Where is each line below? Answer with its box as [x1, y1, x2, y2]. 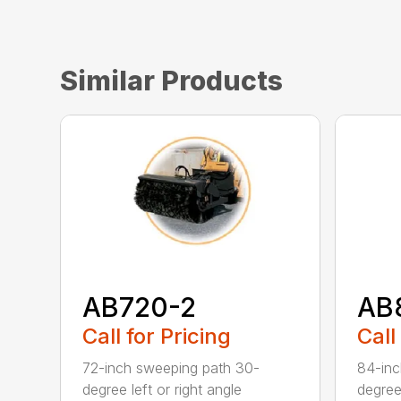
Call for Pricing [82, 323, 232, 350]
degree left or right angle [82, 380, 243, 399]
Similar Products [60, 64, 284, 97]
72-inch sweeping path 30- [82, 359, 260, 378]
